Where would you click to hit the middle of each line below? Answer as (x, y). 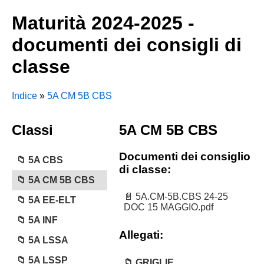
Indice (24, 95)
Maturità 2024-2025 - (103, 23)
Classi (32, 130)
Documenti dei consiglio (184, 156)
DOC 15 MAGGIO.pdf (168, 207)
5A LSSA (48, 240)
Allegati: (141, 235)
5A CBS (46, 160)
